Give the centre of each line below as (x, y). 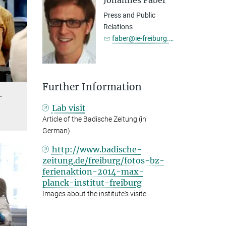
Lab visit (69, 108)
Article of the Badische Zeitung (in (94, 119)
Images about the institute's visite (94, 194)
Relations (118, 27)
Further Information (92, 87)
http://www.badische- (97, 150)
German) (56, 131)
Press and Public (130, 15)
